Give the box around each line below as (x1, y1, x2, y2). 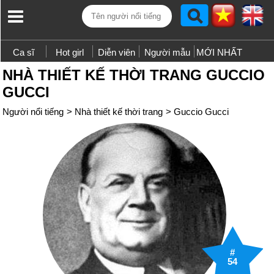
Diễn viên (97, 47, 135, 57)
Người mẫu (144, 47, 190, 57)
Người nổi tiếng (2, 106, 64, 117)
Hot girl (56, 47, 84, 57)
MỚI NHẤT (196, 47, 242, 57)
